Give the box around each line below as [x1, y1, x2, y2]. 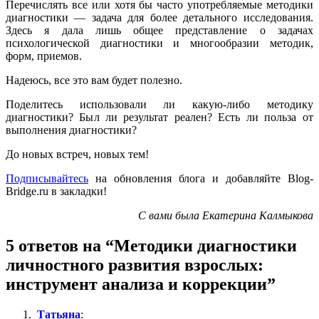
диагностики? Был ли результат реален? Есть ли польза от [6, 111, 313, 124]
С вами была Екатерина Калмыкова [138, 209, 313, 222]
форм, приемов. [6, 50, 82, 63]
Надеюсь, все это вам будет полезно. [6, 74, 182, 87]
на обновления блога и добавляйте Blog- [88, 172, 313, 185]
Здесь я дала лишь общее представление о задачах [6, 24, 313, 37]
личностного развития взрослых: [6, 256, 263, 275]
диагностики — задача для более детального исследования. [6, 11, 313, 24]
